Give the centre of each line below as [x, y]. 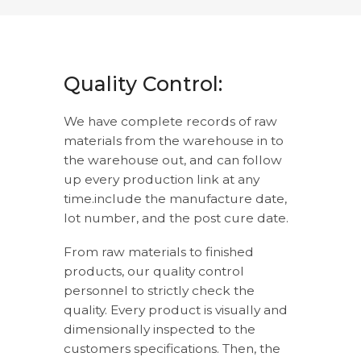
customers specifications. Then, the [172, 349]
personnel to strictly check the [159, 291]
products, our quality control [154, 272]
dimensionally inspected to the [160, 330]
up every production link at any [162, 179]
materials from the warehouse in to [174, 140]
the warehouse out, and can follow [173, 160]
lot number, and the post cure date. [176, 218]
